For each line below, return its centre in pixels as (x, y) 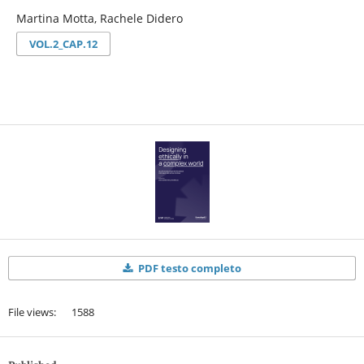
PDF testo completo (188, 268)
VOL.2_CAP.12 (63, 43)
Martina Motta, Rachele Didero (99, 19)
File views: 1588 (51, 312)
